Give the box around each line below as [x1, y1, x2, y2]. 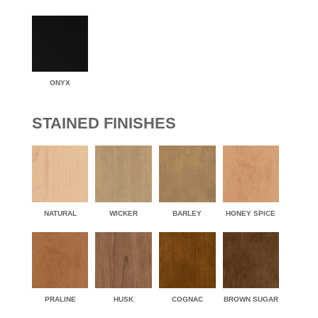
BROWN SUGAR [223, 295, 278, 304]
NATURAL [43, 209, 77, 217]
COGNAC [171, 295, 203, 304]
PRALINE [44, 295, 76, 304]
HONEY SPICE [226, 209, 276, 217]
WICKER [109, 209, 138, 217]
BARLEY [172, 209, 202, 217]
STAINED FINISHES [31, 114, 176, 133]
